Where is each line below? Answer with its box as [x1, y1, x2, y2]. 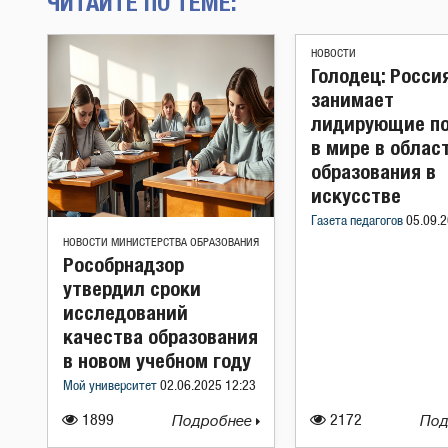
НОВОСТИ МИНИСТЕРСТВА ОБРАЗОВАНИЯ [63, 237, 259, 248]
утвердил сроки [63, 277, 201, 300]
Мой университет [63, 380, 160, 393]
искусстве [311, 184, 401, 207]
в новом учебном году [63, 349, 251, 372]
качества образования [63, 325, 258, 348]
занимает [311, 88, 394, 111]
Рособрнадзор [63, 253, 184, 276]
